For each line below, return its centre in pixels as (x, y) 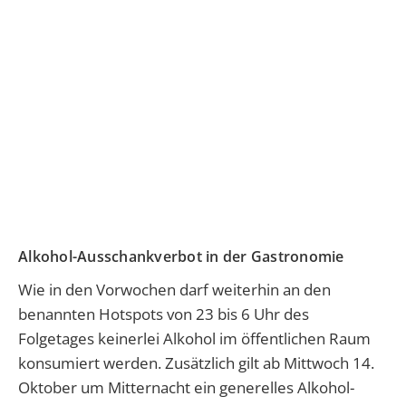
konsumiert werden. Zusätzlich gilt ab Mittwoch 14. (196, 362)
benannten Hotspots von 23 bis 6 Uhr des (164, 314)
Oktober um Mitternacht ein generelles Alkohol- (186, 387)
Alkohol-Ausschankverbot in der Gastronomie (181, 256)
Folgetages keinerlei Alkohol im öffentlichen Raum (194, 338)
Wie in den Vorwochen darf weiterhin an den (174, 289)
